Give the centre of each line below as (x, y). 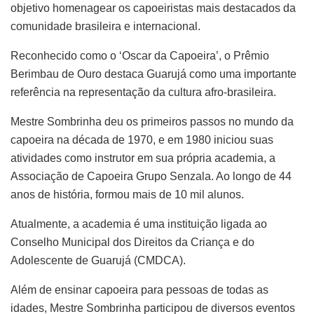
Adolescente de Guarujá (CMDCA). (98, 260)
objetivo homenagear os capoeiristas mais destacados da (153, 8)
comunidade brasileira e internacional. (105, 26)
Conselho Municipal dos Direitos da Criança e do (132, 242)
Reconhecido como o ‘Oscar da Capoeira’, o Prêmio (140, 55)
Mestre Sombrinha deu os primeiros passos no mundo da (152, 121)
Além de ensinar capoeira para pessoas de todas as (139, 289)
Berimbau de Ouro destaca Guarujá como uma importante (153, 74)
